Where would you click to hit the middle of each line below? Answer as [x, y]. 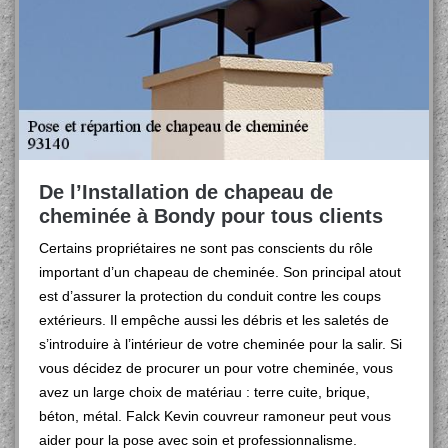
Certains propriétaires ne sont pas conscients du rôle [206, 248]
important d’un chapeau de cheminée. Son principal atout [220, 272]
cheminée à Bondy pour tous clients [211, 216]
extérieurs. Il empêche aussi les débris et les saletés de [214, 320]
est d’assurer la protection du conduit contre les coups [210, 296]
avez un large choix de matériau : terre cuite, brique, [204, 392]
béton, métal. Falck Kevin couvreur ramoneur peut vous [215, 416]
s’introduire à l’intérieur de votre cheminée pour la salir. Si [220, 344]
